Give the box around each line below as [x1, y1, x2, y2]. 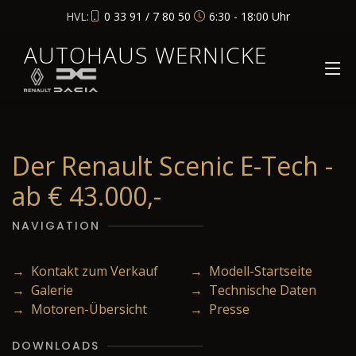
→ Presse [190, 300, 250, 318]
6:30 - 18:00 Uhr [209, 8, 290, 24]
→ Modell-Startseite [190, 262, 312, 280]
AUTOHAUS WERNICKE [24, 40, 267, 70]
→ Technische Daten [190, 281, 316, 299]
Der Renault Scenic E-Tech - [12, 149, 333, 183]
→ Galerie [12, 281, 73, 299]
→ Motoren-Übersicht [12, 300, 147, 318]
